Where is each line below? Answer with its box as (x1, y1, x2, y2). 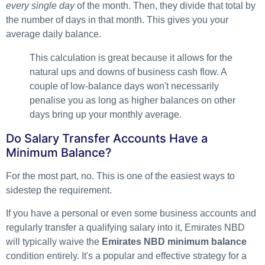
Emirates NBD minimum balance (102, 236, 247, 247)
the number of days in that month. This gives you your (6, 15, 228, 25)
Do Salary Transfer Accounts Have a (6, 131, 208, 146)
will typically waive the (6, 236, 102, 247)
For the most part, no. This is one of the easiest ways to (6, 171, 235, 182)
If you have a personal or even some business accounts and (6, 208, 256, 218)
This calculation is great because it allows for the (30, 53, 232, 63)
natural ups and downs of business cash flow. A (30, 67, 227, 77)
